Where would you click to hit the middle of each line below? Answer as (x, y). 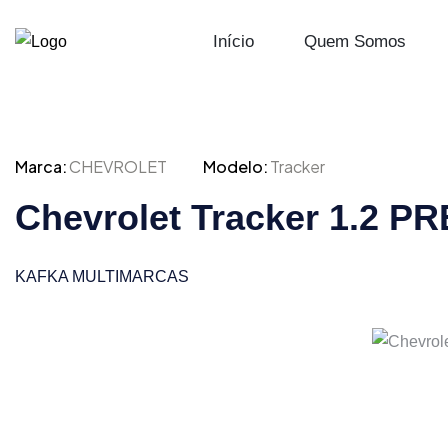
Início (233, 41)
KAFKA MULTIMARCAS (102, 276)
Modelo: (235, 166)
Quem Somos (355, 41)
